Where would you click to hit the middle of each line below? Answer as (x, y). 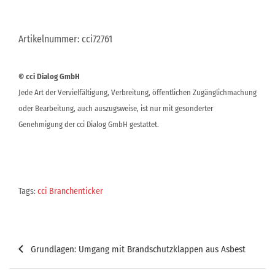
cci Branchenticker (70, 191)
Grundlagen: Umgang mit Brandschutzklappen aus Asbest (138, 249)
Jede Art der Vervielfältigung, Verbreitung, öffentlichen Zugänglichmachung (137, 92)
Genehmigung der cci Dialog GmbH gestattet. (89, 124)
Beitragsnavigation (68, 240)
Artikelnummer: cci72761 (65, 39)
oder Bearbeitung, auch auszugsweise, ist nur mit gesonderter (116, 108)
